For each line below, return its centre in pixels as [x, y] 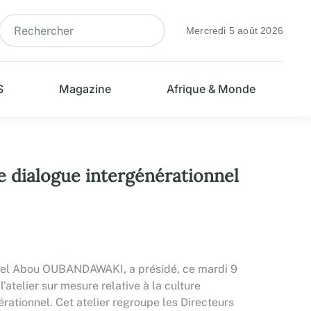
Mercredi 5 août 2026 [235, 31]
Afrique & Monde [211, 89]
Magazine [85, 89]
